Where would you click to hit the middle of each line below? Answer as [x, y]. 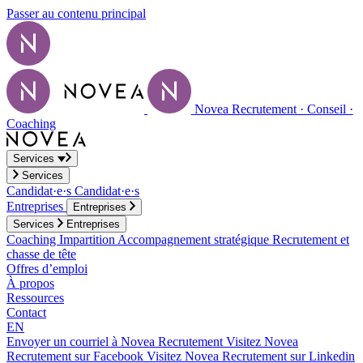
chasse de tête [41, 254]
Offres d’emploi [47, 269]
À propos [30, 283]
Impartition [88, 239]
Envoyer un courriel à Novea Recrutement [115, 342]
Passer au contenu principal [76, 13]
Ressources [35, 298]
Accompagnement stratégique [195, 239]
